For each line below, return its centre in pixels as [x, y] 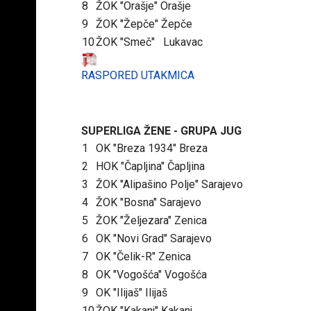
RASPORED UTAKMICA [138, 76]
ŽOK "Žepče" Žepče [144, 24]
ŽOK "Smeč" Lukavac [149, 42]
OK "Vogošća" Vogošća [151, 275]
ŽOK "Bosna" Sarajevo [149, 203]
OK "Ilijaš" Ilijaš [132, 293]
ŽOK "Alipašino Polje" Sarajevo [169, 185]
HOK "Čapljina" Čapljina [150, 167]
